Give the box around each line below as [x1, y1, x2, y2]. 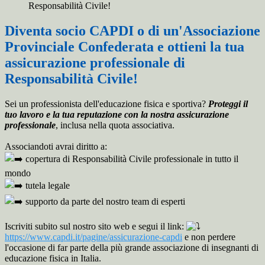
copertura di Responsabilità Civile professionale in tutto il [23, 154, 238, 164]
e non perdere [182, 232, 235, 243]
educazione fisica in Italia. [5, 253, 101, 264]
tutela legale [23, 180, 70, 191]
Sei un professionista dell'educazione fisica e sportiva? [5, 99, 208, 109]
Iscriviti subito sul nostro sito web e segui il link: [5, 221, 186, 232]
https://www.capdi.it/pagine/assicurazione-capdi [5, 232, 182, 243]
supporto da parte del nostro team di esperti [23, 196, 185, 207]
